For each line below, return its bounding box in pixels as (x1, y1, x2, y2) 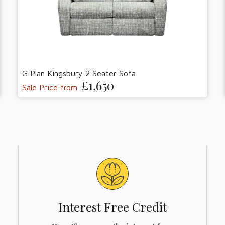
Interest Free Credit (58, 198, 167, 215)
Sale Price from (22, 82, 77, 92)
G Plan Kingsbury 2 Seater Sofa (22, 68, 136, 78)
